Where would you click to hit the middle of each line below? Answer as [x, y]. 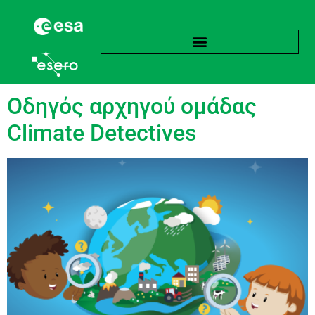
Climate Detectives [102, 133]
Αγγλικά [197, 64]
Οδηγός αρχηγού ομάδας [132, 106]
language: [79, 64]
